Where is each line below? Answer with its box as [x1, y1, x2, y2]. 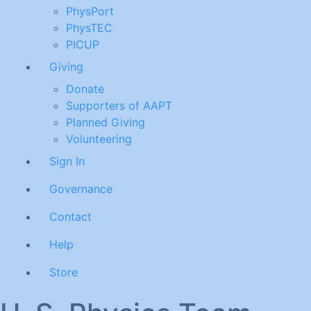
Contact [49, 210, 92, 224]
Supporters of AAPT [66, 99, 172, 113]
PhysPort [66, 4, 114, 19]
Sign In [49, 154, 85, 169]
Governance [49, 182, 112, 196]
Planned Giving [66, 115, 145, 130]
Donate [66, 82, 104, 96]
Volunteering [66, 132, 132, 146]
